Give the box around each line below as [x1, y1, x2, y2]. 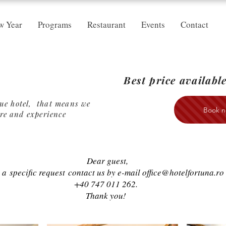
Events [141, 19, 165, 30]
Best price [124, 73, 180, 87]
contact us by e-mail [65, 166, 142, 178]
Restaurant [87, 19, 126, 30]
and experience [7, 109, 69, 119]
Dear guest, [87, 155, 128, 166]
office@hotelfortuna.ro [142, 166, 224, 178]
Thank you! [86, 190, 129, 201]
